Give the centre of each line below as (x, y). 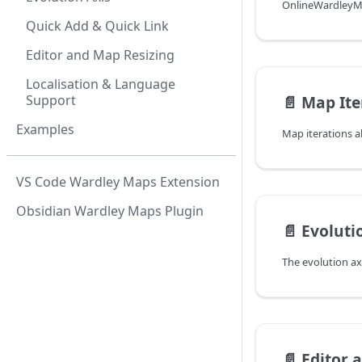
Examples (45, 129)
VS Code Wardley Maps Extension (118, 182)
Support (51, 100)
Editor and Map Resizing (100, 55)
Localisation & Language (101, 84)
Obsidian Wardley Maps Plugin (110, 211)
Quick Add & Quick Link (97, 26)
